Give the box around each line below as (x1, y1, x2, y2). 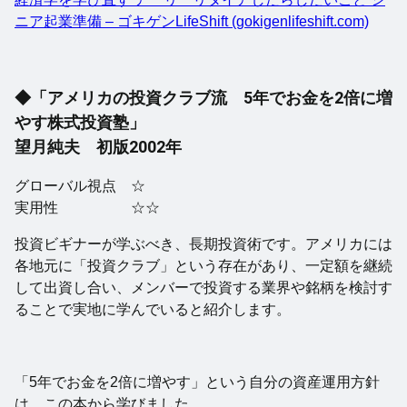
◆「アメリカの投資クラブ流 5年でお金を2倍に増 (15, 88, 392, 108)
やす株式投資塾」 (15, 113, 145, 133)
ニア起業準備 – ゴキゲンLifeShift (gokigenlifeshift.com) (15, 14, 369, 30)
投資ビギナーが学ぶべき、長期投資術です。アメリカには (15, 236, 392, 253)
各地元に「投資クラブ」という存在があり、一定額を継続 (15, 258, 392, 274)
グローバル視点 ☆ (15, 178, 145, 194)
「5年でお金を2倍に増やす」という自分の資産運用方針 (15, 374, 380, 391)
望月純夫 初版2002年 (15, 137, 182, 157)
